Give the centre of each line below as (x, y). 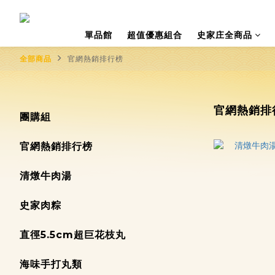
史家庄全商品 (224, 35)
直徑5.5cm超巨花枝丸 (73, 235)
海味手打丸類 (51, 264)
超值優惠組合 (154, 35)
